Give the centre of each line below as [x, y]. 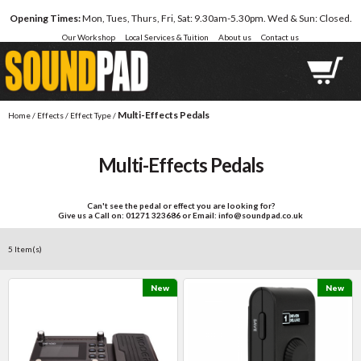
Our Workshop [89, 37]
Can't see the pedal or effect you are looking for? [180, 205]
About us [235, 37]
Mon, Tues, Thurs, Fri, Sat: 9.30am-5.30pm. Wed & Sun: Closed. [216, 18]
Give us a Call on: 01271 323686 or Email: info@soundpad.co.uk [180, 215]
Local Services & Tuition [167, 37]
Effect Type [91, 115]
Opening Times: [45, 18]
